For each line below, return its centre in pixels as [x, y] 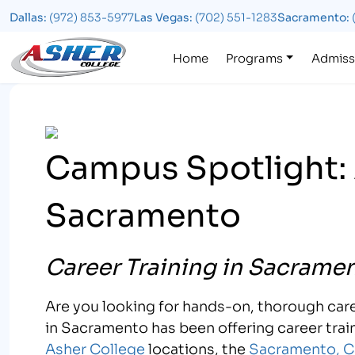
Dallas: [28, 16]
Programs [255, 57]
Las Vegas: [163, 16]
